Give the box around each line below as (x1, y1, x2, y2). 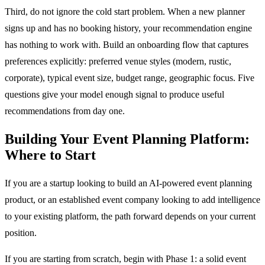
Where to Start (5, 147, 96, 163)
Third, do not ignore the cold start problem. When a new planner (5, 6, 245, 17)
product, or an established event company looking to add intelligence (5, 194, 260, 205)
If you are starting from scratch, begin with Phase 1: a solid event (5, 253, 246, 264)
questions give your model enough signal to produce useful (5, 89, 224, 99)
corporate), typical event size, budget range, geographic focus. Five (5, 72, 254, 83)
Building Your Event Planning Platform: (5, 131, 250, 147)
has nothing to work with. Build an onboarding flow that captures (5, 39, 248, 50)
